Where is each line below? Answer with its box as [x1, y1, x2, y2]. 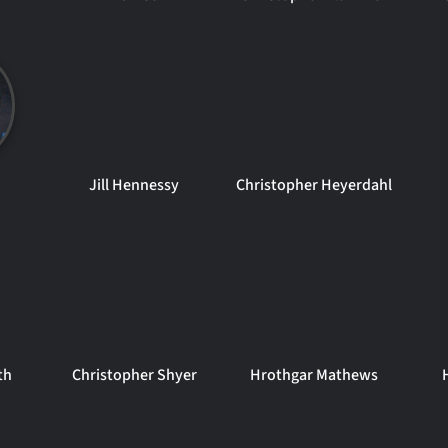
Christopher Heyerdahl [235, 174, 392, 196]
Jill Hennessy [89, 174, 180, 196]
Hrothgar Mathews [249, 364, 378, 386]
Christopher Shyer [71, 364, 197, 386]
